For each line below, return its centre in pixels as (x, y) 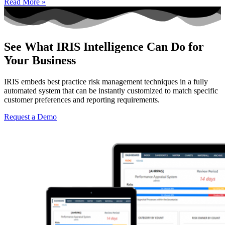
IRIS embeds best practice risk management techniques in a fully (106, 82)
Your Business (40, 61)
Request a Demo (30, 117)
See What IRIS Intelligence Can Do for (104, 47)
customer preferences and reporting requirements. (82, 100)
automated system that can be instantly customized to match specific (111, 91)
